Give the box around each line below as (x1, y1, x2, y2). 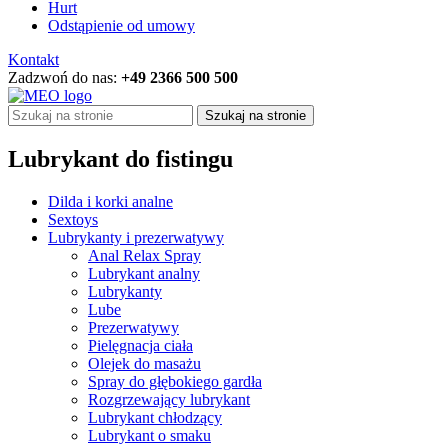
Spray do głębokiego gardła (88, 373, 262, 391)
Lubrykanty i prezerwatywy (48, 229, 224, 247)
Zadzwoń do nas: (8, 69, 121, 87)
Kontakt (8, 51, 59, 69)
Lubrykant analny (88, 265, 200, 283)
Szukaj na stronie (205, 108, 306, 124)
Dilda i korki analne (48, 193, 173, 211)
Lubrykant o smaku (88, 427, 211, 445)
